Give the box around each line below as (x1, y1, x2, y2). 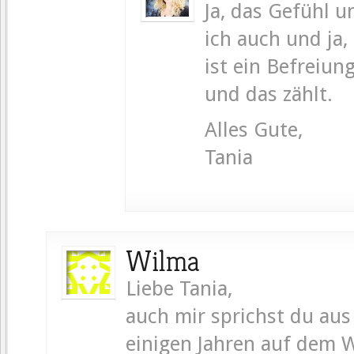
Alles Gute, (205, 118, 303, 141)
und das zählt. (205, 82, 333, 106)
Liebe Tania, (126, 277, 232, 300)
